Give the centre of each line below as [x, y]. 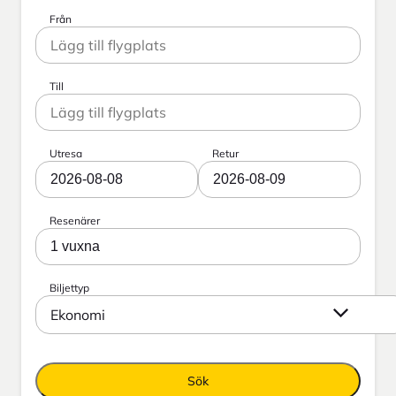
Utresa [66, 153]
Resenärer [75, 220]
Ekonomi [78, 314]
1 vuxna [75, 246]
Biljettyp [69, 287]
